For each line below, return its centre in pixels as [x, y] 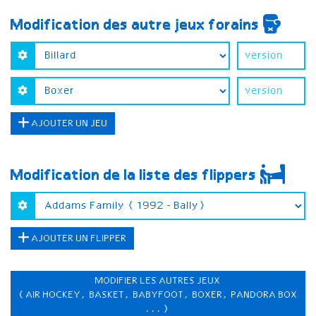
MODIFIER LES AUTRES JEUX [158, 281]
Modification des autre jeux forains [137, 26]
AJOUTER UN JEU [69, 123]
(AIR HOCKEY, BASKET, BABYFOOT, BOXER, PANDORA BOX [158, 295]
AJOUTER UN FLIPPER [78, 238]
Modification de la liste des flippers [135, 176]
